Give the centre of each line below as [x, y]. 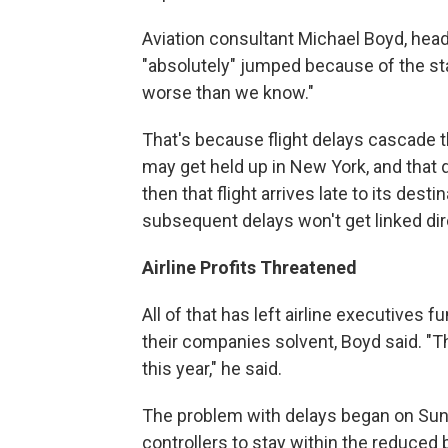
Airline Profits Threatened [249, 267]
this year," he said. [212, 368]
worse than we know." [228, 92]
